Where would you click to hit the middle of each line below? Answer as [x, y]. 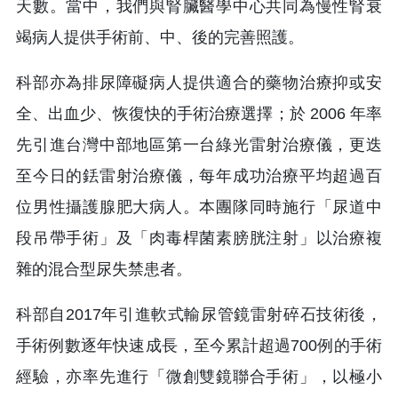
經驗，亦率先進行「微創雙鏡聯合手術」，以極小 [199, 377]
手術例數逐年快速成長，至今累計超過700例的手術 [199, 346]
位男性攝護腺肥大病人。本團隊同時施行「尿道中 [199, 207]
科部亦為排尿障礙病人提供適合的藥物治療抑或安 [199, 83]
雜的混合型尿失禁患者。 [104, 270]
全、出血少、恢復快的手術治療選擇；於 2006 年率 [199, 114]
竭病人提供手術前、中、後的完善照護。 [160, 38]
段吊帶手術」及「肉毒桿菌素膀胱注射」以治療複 [199, 239]
